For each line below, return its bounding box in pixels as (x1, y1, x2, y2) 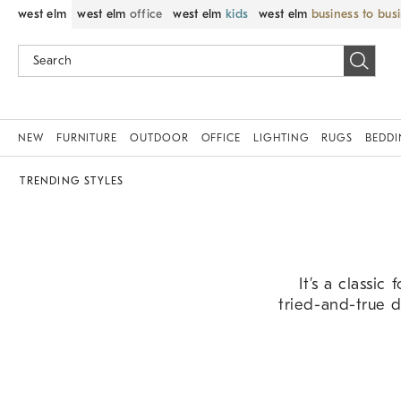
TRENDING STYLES (20, 175, 124, 187)
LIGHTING (253, 132, 310, 144)
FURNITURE (55, 132, 118, 144)
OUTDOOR (130, 132, 189, 144)
